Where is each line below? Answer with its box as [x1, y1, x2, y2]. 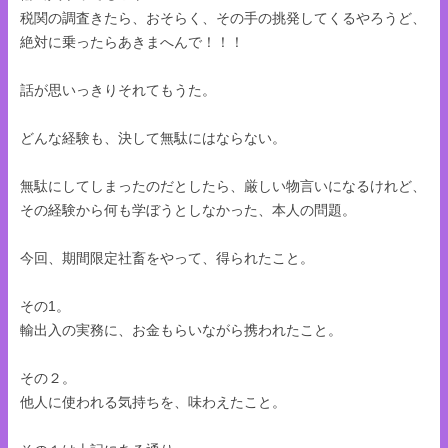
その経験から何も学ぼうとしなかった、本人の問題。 [20, 201, 356, 218]
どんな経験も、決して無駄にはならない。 [20, 129, 286, 146]
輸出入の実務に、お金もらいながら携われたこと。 [20, 321, 342, 338]
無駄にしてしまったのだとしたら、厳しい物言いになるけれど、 [20, 177, 426, 194]
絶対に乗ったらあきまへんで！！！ [20, 33, 244, 50]
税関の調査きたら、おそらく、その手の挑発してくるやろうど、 [20, 9, 426, 26]
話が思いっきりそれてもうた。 [20, 81, 216, 98]
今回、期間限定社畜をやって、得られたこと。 [20, 249, 314, 266]
